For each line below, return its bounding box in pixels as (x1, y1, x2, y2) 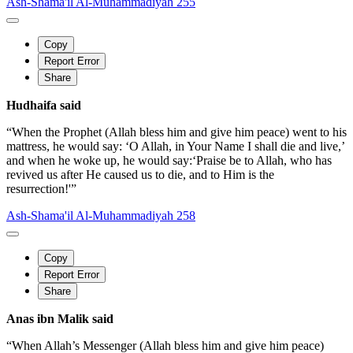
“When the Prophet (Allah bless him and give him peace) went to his (6, 124, 347, 139)
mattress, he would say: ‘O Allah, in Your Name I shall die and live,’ (6, 139, 344, 153)
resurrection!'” (6, 181, 76, 195)
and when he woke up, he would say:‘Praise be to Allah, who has (6, 153, 332, 167)
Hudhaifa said (6, 98, 81, 112)
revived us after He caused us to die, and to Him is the (6, 167, 274, 181)
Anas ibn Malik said (6, 311, 113, 325)
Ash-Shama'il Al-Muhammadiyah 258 (6, 208, 195, 222)
